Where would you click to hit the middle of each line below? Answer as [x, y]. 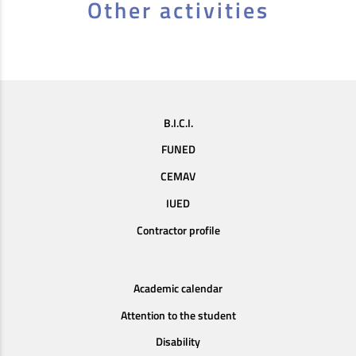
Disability [178, 342]
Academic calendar [178, 288]
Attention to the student [178, 315]
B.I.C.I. [178, 123]
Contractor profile [178, 230]
